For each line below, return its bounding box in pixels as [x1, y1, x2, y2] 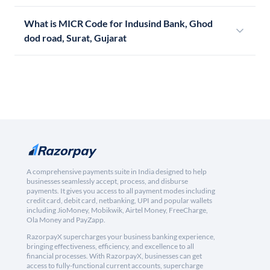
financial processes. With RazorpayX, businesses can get [27, 251, 202, 261]
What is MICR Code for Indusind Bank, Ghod [24, 17, 213, 30]
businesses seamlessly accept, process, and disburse [27, 177, 188, 186]
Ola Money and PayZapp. [27, 215, 105, 225]
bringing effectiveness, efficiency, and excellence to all [27, 242, 194, 251]
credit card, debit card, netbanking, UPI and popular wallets [27, 196, 212, 206]
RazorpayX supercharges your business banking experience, [27, 232, 215, 242]
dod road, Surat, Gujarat [24, 32, 127, 44]
